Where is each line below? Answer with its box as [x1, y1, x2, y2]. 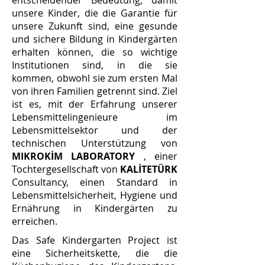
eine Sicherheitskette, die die [12, 247, 177, 260]
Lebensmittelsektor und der [12, 124, 177, 137]
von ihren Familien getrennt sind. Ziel [12, 85, 177, 98]
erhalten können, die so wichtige [12, 46, 177, 59]
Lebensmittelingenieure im [12, 111, 177, 124]
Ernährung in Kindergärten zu [12, 202, 177, 215]
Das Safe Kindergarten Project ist [12, 234, 177, 247]
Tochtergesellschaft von [12, 163, 120, 176]
